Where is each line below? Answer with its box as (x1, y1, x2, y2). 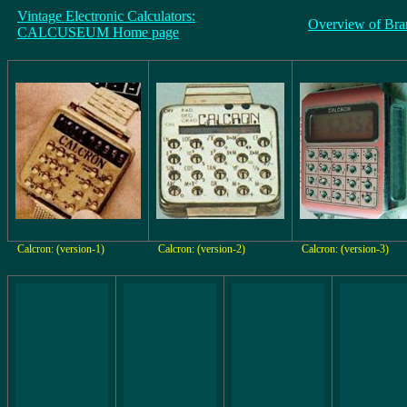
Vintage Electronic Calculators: (17, 8, 195, 24)
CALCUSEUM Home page (17, 25, 179, 40)
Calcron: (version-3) (302, 243, 389, 255)
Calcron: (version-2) (158, 243, 245, 255)
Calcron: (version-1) (17, 243, 104, 255)
